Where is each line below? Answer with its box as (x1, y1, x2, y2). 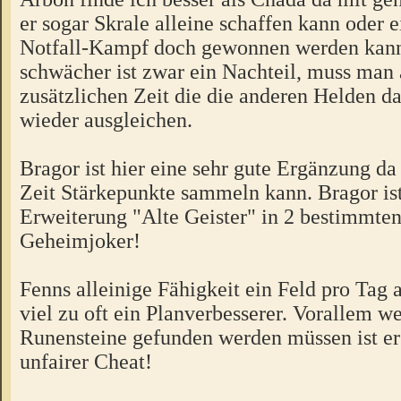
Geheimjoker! (20, 228, 141, 253)
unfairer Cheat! (20, 349, 152, 374)
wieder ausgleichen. (20, 107, 192, 132)
